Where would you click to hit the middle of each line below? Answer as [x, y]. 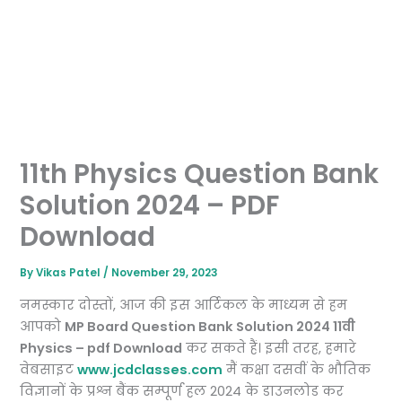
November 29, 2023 [165, 273]
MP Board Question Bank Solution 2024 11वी [210, 326]
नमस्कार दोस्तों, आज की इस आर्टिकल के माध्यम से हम [184, 305]
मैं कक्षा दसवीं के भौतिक [297, 369]
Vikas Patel [70, 273]
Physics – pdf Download [101, 348]
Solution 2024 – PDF [150, 205]
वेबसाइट [49, 369]
